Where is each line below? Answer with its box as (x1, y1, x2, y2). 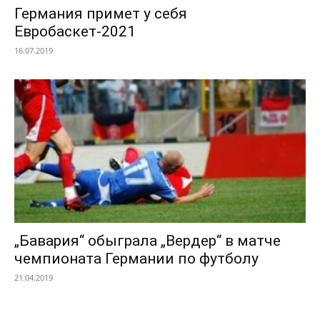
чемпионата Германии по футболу (14, 250, 259, 268)
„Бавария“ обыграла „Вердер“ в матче (14, 232, 281, 250)
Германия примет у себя (14, 4, 187, 22)
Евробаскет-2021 (14, 22, 136, 40)
